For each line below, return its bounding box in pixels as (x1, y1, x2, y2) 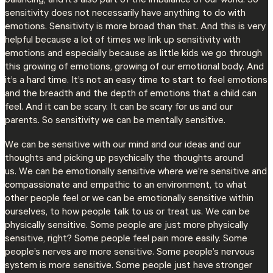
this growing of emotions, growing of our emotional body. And (5, 62, 264, 73)
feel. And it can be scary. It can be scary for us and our (5, 102, 233, 113)
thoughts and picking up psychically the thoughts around (5, 153, 243, 165)
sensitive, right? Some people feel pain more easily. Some (5, 233, 247, 245)
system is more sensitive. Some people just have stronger (5, 260, 252, 272)
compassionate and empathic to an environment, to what (5, 180, 247, 191)
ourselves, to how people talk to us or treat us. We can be (5, 207, 250, 218)
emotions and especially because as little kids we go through (5, 48, 262, 60)
